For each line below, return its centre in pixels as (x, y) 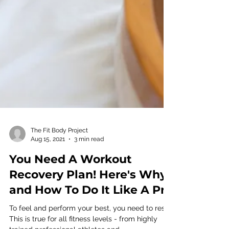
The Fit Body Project (59, 171)
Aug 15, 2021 (48, 180)
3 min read (89, 180)
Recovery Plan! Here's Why (88, 215)
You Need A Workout (71, 200)
